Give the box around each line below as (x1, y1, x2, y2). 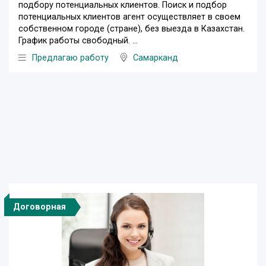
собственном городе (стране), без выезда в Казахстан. (18, 23, 245, 34)
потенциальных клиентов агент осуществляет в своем (18, 11, 240, 22)
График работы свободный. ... (18, 35, 138, 46)
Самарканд (133, 52, 178, 63)
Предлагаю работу (32, 52, 109, 63)
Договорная (13, 201, 66, 212)
